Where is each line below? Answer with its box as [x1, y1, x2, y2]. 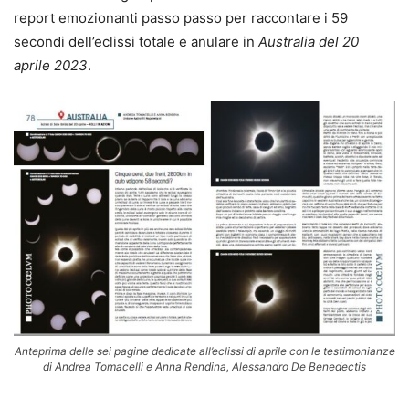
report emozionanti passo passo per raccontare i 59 [14, 9, 348, 27]
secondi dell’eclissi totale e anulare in [14, 33, 258, 51]
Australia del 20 [258, 33, 359, 51]
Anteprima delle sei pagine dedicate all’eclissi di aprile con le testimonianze [14, 343, 395, 358]
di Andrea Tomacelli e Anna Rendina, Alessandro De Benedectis [43, 359, 366, 373]
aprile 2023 [14, 57, 88, 75]
